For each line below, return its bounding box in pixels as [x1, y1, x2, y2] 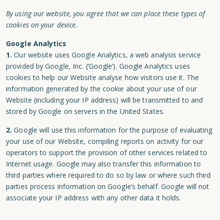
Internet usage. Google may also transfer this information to [6, 159, 201, 168]
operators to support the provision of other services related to [6, 148, 208, 157]
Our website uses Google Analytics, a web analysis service [12, 50, 201, 59]
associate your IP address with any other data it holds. [6, 193, 181, 202]
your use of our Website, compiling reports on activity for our [6, 137, 204, 146]
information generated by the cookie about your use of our [6, 84, 197, 93]
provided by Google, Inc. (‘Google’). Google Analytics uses [6, 61, 190, 71]
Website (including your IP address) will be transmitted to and [6, 95, 203, 105]
